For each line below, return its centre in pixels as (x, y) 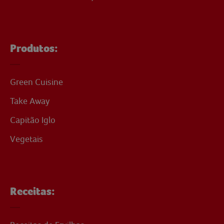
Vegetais (26, 139)
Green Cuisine (36, 82)
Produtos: (34, 49)
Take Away (30, 101)
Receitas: (32, 192)
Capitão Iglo (33, 120)
